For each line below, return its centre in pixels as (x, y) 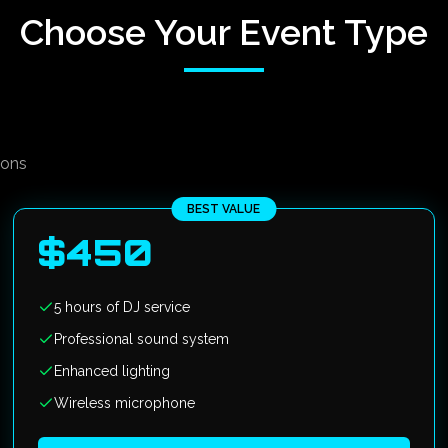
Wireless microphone (125, 403)
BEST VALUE (224, 209)
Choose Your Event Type (224, 32)
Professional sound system (142, 339)
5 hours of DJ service (122, 307)
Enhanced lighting (112, 371)
